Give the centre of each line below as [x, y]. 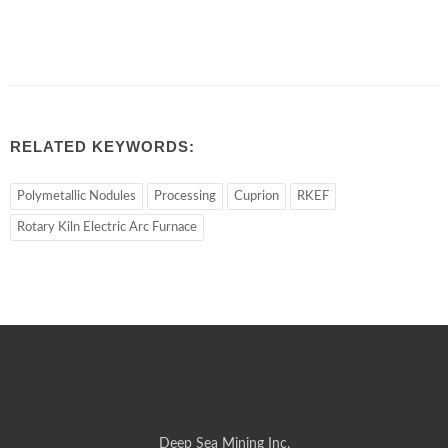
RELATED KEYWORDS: [102, 146]
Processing [185, 196]
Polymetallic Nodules [76, 196]
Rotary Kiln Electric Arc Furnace [107, 227]
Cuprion [256, 196]
